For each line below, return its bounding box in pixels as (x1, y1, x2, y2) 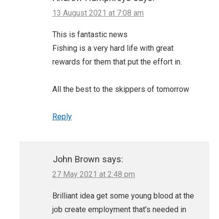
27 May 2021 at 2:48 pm (52, 170, 135, 179)
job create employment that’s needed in (52, 205, 186, 215)
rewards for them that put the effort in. (52, 57, 182, 67)
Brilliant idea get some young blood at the (52, 191, 194, 201)
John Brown (53, 153, 100, 164)
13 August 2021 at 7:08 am (52, 8, 144, 18)
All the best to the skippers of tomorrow (52, 85, 189, 94)
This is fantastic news (52, 30, 128, 40)
